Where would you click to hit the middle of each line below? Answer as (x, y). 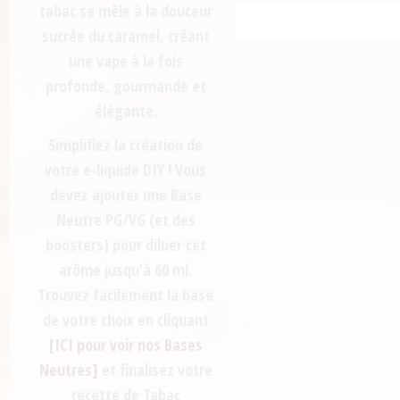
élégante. (125, 111)
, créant (184, 36)
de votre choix (88, 320)
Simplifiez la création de (126, 145)
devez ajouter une (110, 195)
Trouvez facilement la (110, 295)
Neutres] (68, 370)
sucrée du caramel (100, 36)
